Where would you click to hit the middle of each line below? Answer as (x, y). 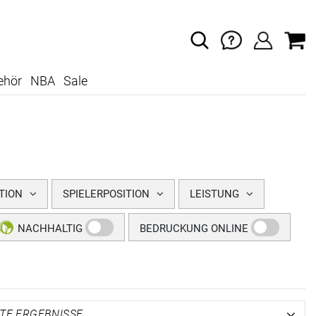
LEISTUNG (214, 194)
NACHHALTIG (50, 229)
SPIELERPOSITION (106, 194)
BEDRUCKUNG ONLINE (194, 229)
